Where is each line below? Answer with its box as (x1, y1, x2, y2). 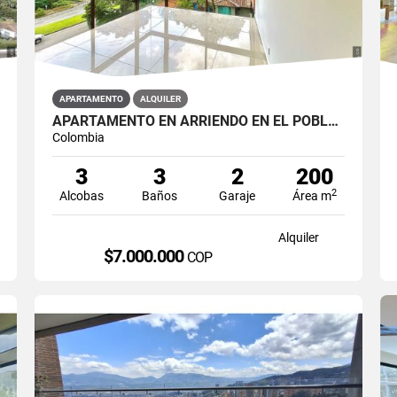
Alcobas (59, 188, 105, 203)
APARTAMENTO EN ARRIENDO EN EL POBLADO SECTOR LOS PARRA (327, 112, 339, 129)
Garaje (219, 188, 256, 203)
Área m (292, 188, 332, 203)
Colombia (51, 129, 105, 144)
